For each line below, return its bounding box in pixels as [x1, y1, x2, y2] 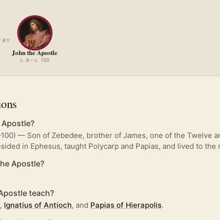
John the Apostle [12, 48, 57, 57]
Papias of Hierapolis [90, 200, 162, 210]
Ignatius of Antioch [4, 200, 72, 210]
